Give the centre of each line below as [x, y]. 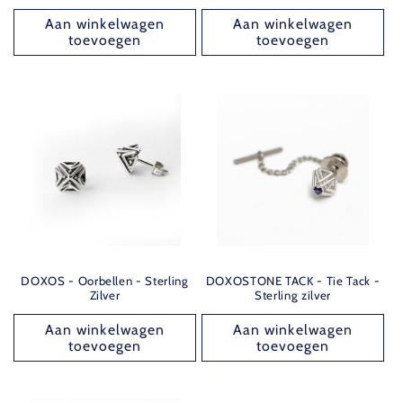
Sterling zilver [293, 295]
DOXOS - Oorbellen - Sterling [105, 280]
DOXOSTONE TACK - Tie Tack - [293, 280]
